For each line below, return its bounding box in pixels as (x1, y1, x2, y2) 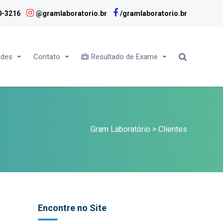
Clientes (158, 124, 187, 134)
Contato (33, 52, 60, 61)
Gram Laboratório (91, 124, 150, 134)
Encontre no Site (38, 203, 107, 213)
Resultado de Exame (91, 52, 158, 61)
